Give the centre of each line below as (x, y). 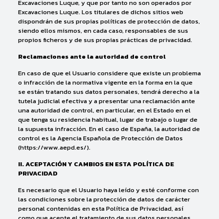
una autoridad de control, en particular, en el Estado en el (104, 110)
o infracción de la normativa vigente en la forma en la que (105, 82)
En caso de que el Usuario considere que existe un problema (109, 73)
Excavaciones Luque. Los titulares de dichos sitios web (100, 12)
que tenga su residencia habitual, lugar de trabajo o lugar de (108, 120)
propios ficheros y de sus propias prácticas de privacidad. (105, 40)
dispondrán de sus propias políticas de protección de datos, (109, 21)
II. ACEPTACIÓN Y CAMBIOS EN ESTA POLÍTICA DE (96, 164)
